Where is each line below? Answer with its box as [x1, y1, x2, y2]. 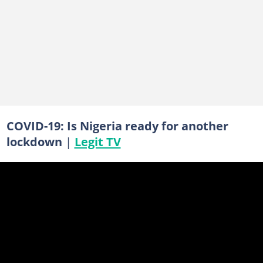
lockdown [6, 133, 62, 150]
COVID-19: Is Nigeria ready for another [6, 117, 228, 134]
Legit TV [74, 133, 121, 150]
